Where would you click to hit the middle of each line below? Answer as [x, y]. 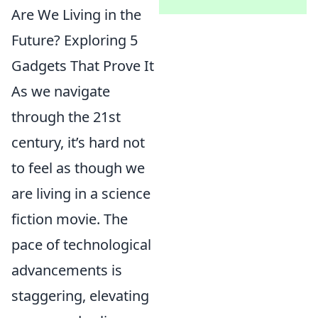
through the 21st [66, 117]
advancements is [67, 270]
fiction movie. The [70, 219]
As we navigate [61, 92]
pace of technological [81, 245]
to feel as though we [78, 168]
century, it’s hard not [78, 143]
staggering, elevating [80, 296]
